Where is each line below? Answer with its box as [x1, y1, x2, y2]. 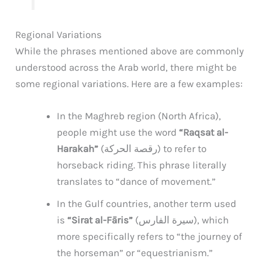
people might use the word [57, 126, 180, 138]
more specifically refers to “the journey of [57, 230, 243, 242]
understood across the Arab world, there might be [15, 61, 237, 73]
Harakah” [57, 142, 99, 154]
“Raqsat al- [179, 126, 229, 138]
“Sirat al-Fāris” [67, 213, 133, 226]
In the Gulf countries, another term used [57, 197, 237, 209]
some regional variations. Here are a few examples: [15, 77, 243, 89]
